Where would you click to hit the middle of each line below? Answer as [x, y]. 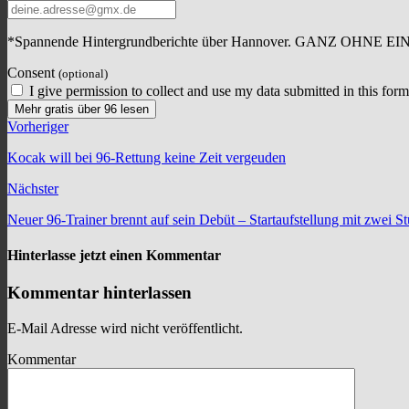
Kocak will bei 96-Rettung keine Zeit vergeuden [147, 157]
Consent [33, 72]
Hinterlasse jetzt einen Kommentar [114, 255]
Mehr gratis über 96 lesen [82, 109]
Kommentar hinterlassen [100, 293]
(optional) [83, 73]
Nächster [33, 188]
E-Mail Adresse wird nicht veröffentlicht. [125, 328]
